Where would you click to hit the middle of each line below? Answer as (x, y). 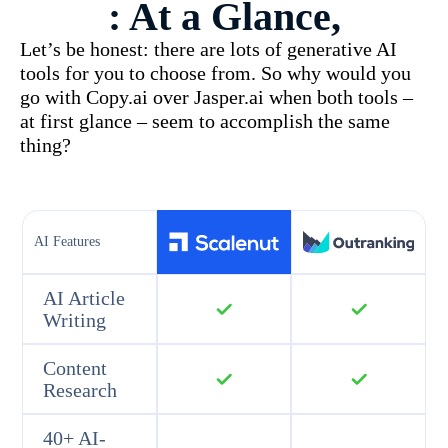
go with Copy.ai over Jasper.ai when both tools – (216, 97)
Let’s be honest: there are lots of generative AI (208, 49)
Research (80, 389)
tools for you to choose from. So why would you (215, 73)
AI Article (84, 297)
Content (75, 367)
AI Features (67, 242)
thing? (45, 145)
